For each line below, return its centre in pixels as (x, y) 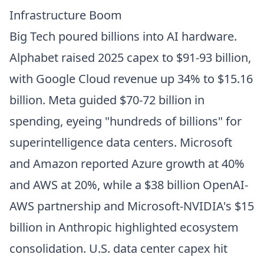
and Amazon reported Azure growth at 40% (127, 164)
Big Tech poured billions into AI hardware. (123, 36)
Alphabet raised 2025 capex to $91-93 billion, (130, 57)
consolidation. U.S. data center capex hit (118, 248)
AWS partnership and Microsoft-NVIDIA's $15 (132, 206)
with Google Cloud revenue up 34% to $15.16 (131, 79)
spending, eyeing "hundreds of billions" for (126, 121)
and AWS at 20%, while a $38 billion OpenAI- (129, 185)
